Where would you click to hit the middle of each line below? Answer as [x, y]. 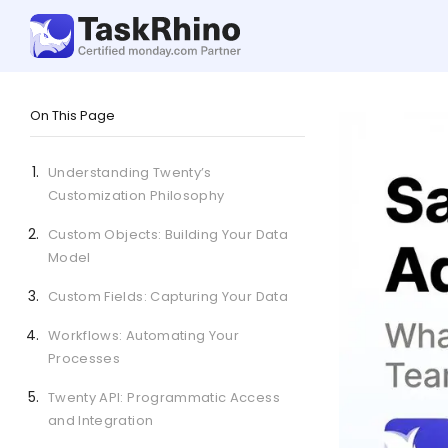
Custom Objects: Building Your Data [168, 234]
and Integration [101, 420]
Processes [84, 358]
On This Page [72, 115]
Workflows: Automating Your [144, 335]
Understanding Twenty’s [130, 172]
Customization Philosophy [136, 195]
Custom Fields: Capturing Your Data [168, 296]
